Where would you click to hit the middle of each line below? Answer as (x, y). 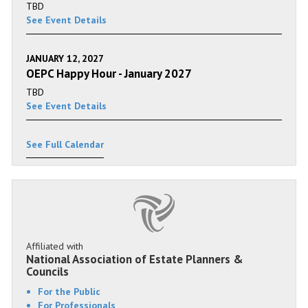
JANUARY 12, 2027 (65, 58)
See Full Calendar (65, 144)
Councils (47, 272)
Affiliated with (55, 246)
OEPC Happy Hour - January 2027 (109, 74)
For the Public (69, 291)
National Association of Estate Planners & (135, 259)
